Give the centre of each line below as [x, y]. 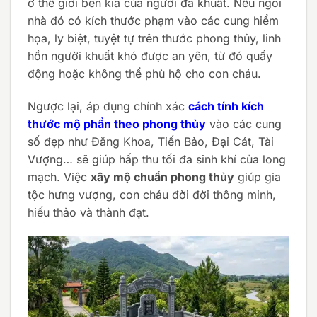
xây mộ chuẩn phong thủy [162, 177]
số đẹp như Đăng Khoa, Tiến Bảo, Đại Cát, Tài [151, 141]
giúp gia [258, 177]
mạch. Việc [59, 177]
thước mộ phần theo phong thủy [117, 123]
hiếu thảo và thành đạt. [88, 212]
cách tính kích [226, 106]
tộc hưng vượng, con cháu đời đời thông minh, [152, 194]
